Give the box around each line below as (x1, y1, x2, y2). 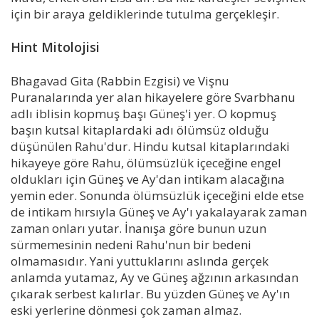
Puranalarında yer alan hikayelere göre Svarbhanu (11, 88, 296, 105)
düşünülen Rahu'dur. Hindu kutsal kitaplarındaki (11, 137, 290, 155)
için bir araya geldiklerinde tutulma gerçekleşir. (11, 5, 279, 22)
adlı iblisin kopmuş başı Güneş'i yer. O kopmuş (11, 105, 276, 122)
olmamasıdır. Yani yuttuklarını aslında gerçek (11, 252, 268, 269)
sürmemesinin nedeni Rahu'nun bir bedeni (11, 236, 251, 253)
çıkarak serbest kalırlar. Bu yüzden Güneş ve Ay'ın (11, 285, 290, 302)
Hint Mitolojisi (11, 38, 100, 56)
